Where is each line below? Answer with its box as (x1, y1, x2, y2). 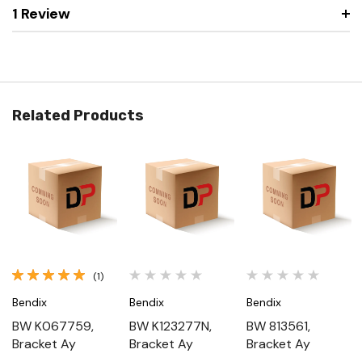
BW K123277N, (129, 317, 212, 335)
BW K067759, (12, 317, 94, 335)
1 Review (12, 3, 70, 23)
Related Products (12, 106, 144, 124)
